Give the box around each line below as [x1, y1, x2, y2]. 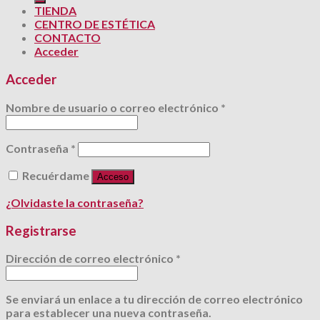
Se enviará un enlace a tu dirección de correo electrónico [6, 292, 303, 306]
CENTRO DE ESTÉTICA [34, 17, 155, 31]
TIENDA [34, 4, 76, 18]
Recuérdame [22, 168, 89, 182]
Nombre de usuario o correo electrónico [6, 100, 221, 114]
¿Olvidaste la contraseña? [6, 195, 144, 209]
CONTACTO [34, 31, 101, 45]
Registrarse [6, 222, 76, 239]
